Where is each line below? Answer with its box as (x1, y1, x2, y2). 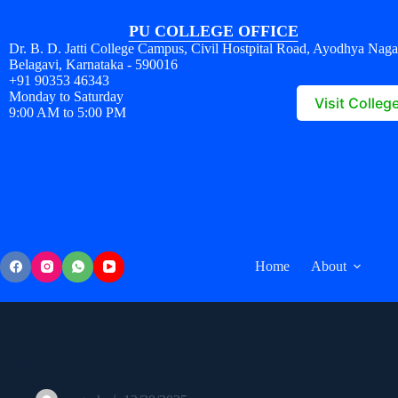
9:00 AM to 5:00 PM (9, 104, 126, 120)
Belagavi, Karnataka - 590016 (9, 56, 178, 72)
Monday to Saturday (9, 88, 123, 104)
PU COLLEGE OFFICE (128, 21, 298, 40)
